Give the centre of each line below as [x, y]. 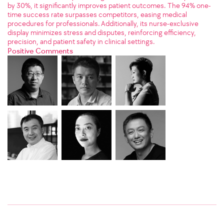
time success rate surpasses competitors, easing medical [97, 15]
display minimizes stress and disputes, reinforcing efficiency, [102, 33]
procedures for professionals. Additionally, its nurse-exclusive [103, 24]
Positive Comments [40, 51]
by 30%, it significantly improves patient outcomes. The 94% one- [109, 6]
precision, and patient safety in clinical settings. [81, 42]
